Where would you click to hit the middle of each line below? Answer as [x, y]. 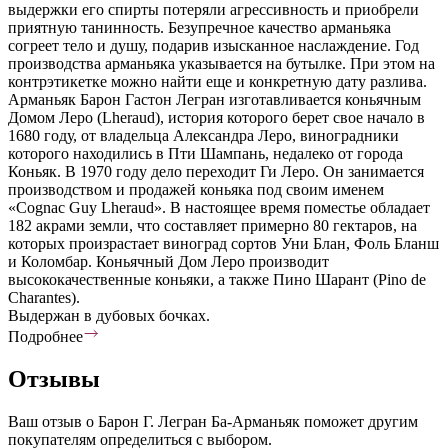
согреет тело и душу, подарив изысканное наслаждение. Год [213, 45]
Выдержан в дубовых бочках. [109, 315]
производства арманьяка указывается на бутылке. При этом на [221, 63]
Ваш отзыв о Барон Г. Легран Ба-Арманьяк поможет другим [213, 421]
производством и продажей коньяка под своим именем [196, 189]
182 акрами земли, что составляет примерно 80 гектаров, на [212, 225]
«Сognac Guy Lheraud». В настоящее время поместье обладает [219, 207]
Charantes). [44, 297]
